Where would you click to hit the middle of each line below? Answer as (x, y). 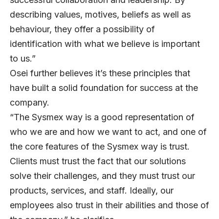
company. (30, 102)
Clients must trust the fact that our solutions (98, 161)
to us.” (23, 58)
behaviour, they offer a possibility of (82, 29)
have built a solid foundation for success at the (104, 88)
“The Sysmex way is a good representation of (102, 117)
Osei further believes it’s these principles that (100, 73)
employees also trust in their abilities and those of (109, 205)
